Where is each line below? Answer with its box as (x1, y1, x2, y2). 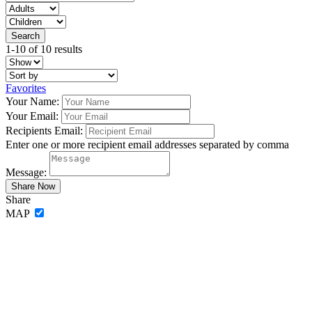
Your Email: (6, 110, 58, 122)
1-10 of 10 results (6, 43, 82, 55)
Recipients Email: (6, 125, 83, 136)
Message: (6, 166, 47, 178)
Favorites (6, 82, 46, 94)
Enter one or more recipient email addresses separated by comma (6, 139, 289, 150)
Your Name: (6, 95, 59, 107)
